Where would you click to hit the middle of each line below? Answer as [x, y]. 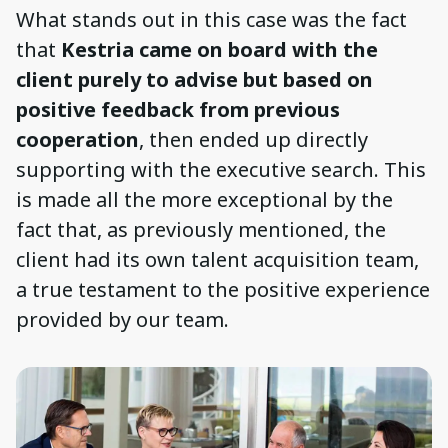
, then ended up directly [253, 139]
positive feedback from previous [178, 109]
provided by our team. [122, 319]
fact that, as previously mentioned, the [201, 229]
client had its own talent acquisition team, [217, 259]
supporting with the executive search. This [221, 169]
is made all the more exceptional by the [204, 199]
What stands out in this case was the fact [211, 19]
